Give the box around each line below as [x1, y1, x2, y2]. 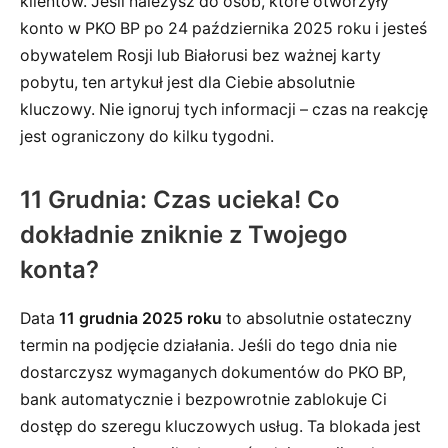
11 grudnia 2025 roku [59, 309, 222, 329]
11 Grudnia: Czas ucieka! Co [20, 185, 340, 215]
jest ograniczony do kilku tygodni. [20, 127, 274, 147]
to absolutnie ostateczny [222, 309, 412, 329]
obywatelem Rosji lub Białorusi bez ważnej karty [20, 46, 381, 66]
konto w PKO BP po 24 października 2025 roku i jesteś [20, 19, 427, 39]
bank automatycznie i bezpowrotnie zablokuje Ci [20, 390, 387, 410]
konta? [20, 255, 99, 285]
